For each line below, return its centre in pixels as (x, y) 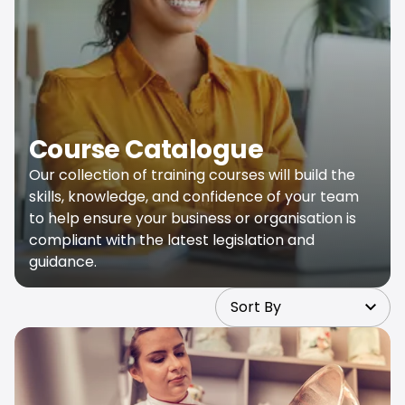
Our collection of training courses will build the (192, 175)
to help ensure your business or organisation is (193, 218)
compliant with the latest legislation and (172, 240)
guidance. (63, 262)
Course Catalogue (146, 150)
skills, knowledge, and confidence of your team (194, 197)
